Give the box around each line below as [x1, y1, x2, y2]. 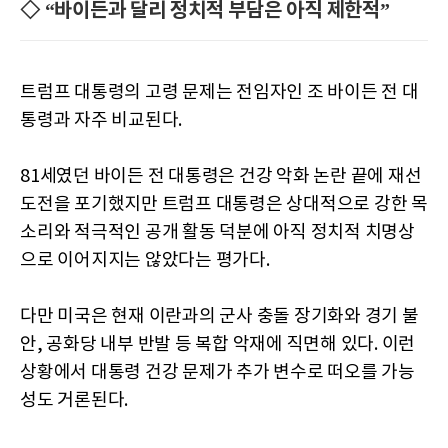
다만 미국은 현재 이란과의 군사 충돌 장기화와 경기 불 [20, 305, 419, 327]
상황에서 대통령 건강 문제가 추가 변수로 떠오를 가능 [20, 361, 415, 383]
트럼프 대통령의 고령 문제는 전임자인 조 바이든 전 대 [20, 81, 419, 103]
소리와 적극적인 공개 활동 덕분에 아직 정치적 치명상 [20, 221, 415, 243]
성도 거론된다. [20, 389, 128, 411]
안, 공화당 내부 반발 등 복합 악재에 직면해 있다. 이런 [20, 333, 415, 355]
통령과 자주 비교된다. [20, 109, 182, 131]
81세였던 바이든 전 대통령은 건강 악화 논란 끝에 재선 [20, 165, 422, 187]
